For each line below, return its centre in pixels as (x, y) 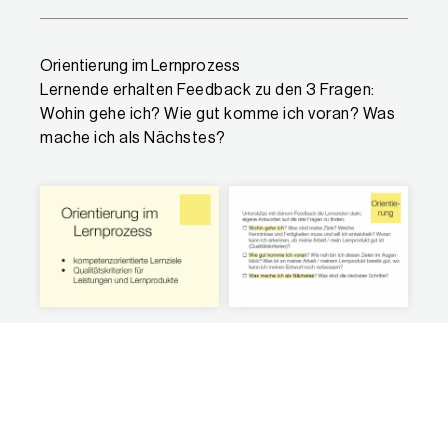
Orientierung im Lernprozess (140, 65)
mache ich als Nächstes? (133, 137)
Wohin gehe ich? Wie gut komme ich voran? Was (217, 113)
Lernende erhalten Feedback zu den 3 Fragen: (207, 89)
